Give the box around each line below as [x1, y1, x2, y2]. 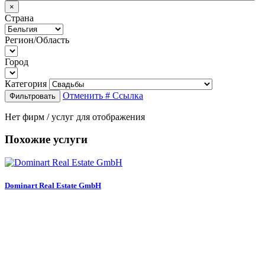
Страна [5, 12, 34, 23]
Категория [5, 78, 47, 89]
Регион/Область [5, 34, 69, 45]
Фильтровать [9, 91, 56, 101]
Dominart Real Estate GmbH [5, 181, 101, 190]
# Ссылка [105, 90, 143, 101]
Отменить [63, 90, 105, 101]
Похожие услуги [5, 133, 88, 146]
